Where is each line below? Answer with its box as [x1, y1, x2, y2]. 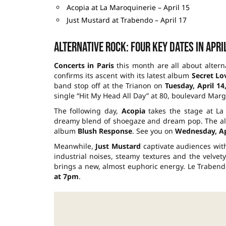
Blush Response [77, 126, 132, 136]
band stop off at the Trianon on [53, 80, 165, 90]
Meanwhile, [53, 141, 96, 151]
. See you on [132, 126, 175, 136]
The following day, [53, 105, 122, 116]
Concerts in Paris [53, 60, 114, 70]
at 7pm [53, 171, 79, 181]
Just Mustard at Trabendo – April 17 [66, 15, 187, 25]
